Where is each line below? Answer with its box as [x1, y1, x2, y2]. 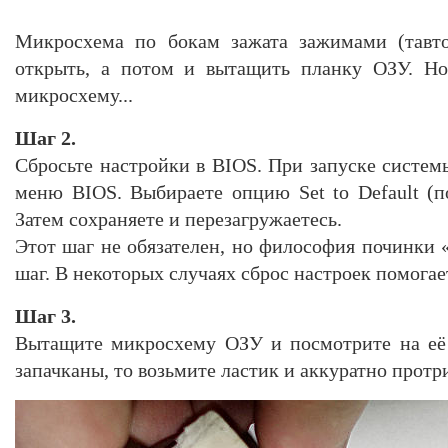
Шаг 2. [15, 126, 76, 149]
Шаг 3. [15, 304, 76, 327]
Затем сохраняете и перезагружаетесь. [15, 207, 342, 230]
